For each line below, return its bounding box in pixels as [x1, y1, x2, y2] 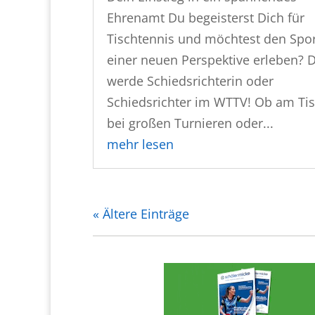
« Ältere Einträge [93, 205, 189, 222]
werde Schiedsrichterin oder [107, 72, 274, 89]
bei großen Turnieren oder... [107, 114, 274, 131]
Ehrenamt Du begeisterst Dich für [107, 8, 304, 26]
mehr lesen [107, 135, 174, 153]
